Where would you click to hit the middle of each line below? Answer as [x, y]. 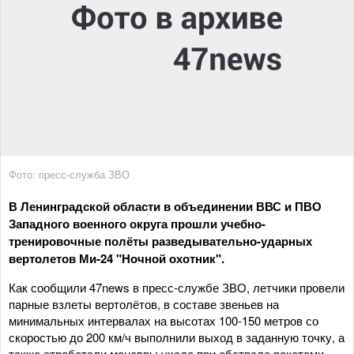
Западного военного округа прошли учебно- [137, 223]
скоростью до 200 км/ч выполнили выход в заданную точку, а [177, 337]
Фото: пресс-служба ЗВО [69, 174]
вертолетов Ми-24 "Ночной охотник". [117, 258]
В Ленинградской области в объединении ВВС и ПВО [165, 206]
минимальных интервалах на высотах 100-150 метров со [164, 320]
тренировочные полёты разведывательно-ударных [160, 241]
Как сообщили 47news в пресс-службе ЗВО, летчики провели [177, 287]
